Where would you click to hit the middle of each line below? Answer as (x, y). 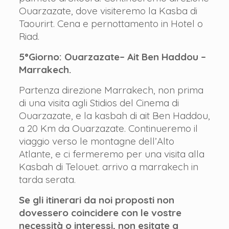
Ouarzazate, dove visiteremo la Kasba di (108, 11)
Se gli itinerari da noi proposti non (96, 200)
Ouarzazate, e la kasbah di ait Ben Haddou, (114, 116)
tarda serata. (47, 179)
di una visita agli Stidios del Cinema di (99, 103)
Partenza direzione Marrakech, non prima (111, 90)
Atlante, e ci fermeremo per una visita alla (111, 154)
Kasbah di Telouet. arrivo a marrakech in (108, 167)
